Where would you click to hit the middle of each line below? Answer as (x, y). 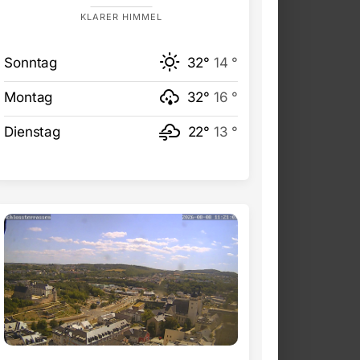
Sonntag (31, 63)
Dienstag (32, 132)
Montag (29, 98)
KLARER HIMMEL (121, 17)
